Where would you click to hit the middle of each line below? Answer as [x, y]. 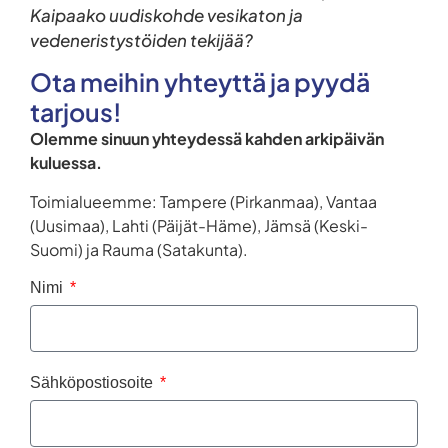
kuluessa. [66, 163]
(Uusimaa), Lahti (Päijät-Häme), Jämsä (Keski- [199, 225]
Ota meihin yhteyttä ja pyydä [200, 82]
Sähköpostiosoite [93, 383]
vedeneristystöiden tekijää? [141, 39]
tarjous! [76, 112]
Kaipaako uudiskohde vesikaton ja [166, 14]
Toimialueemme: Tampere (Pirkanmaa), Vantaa [203, 201]
